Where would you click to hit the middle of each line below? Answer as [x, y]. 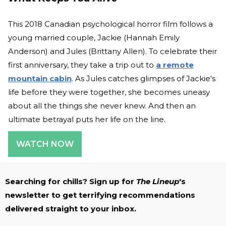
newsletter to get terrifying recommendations [100, 195]
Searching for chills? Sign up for [71, 182]
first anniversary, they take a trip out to [82, 65]
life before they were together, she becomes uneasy [109, 92]
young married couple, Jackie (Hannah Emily [94, 38]
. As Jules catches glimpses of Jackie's [144, 79]
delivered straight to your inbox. [71, 209]
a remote [175, 65]
